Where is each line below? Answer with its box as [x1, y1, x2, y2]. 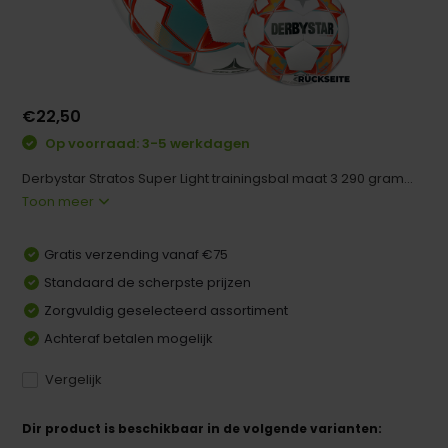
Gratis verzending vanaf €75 [44, 245, 229, 265]
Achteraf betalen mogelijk [44, 329, 214, 349]
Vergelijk [45, 370, 103, 390]
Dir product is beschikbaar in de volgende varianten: [22, 420, 383, 438]
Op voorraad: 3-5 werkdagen [42, 133, 251, 153]
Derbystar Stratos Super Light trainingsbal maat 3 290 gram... [22, 169, 414, 189]
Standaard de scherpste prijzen [44, 273, 252, 293]
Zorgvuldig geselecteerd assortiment [44, 301, 289, 321]
